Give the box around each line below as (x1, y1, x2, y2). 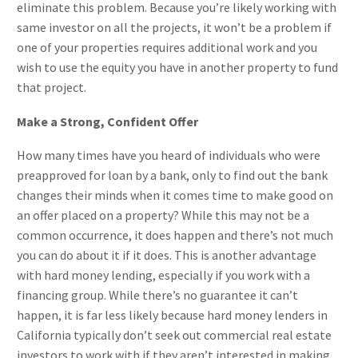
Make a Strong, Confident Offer (17, 113, 198, 129)
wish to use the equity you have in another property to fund (17, 59, 338, 76)
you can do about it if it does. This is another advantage (17, 247, 316, 264)
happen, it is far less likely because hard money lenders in (17, 307, 328, 324)
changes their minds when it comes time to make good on (17, 187, 333, 204)
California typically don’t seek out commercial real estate (17, 327, 332, 344)
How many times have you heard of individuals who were (17, 147, 320, 164)
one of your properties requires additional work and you (17, 39, 317, 56)
